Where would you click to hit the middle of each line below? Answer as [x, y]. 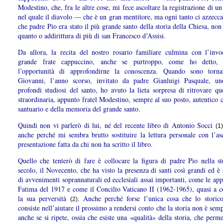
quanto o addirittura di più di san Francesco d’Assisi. [92, 36]
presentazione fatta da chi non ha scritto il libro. [85, 144]
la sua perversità [44, 199]
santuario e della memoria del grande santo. [79, 109]
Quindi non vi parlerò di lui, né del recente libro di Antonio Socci [117, 125]
